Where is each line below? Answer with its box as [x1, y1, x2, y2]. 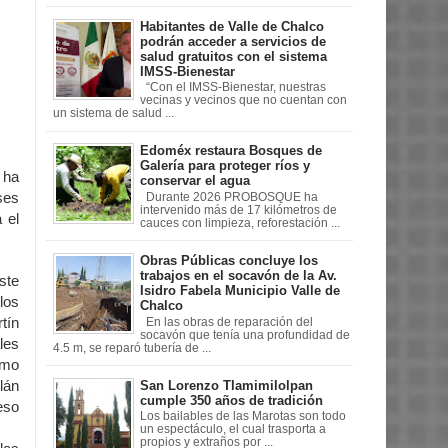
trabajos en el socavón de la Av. [140, 268, 337, 283]
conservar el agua [140, 173, 250, 189]
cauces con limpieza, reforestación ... [140, 216, 340, 229]
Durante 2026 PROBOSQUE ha [140, 190, 318, 203]
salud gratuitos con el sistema [140, 48, 327, 64]
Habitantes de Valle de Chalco [140, 18, 324, 34]
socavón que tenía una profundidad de [140, 328, 350, 341]
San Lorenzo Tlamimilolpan [140, 377, 313, 393]
